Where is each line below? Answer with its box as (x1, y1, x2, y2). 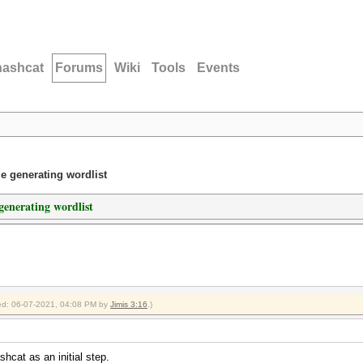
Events (197, 61, 240, 75)
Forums (55, 61, 103, 75)
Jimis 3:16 (110, 300, 147, 309)
